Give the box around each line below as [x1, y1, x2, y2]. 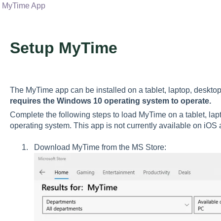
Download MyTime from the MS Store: [34, 143, 166, 152]
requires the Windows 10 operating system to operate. [9, 96, 211, 105]
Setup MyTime [9, 38, 117, 57]
